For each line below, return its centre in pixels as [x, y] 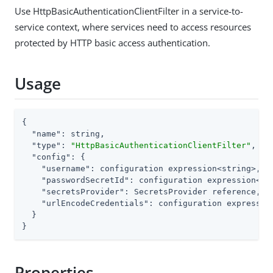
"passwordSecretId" [85, 180]
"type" [46, 146]
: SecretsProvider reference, [193, 192]
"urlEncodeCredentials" [95, 204]
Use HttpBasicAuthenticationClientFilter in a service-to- [129, 11]
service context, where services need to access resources [133, 27]
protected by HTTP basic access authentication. [112, 43]
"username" [66, 169]
